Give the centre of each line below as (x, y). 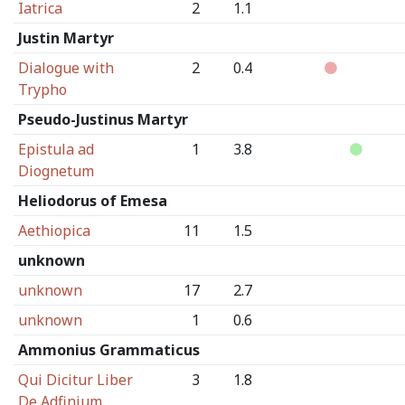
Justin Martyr (66, 38)
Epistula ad (56, 149)
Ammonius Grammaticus (108, 350)
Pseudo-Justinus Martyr (103, 119)
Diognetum (56, 171)
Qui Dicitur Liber (75, 380)
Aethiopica (54, 231)
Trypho (42, 89)
